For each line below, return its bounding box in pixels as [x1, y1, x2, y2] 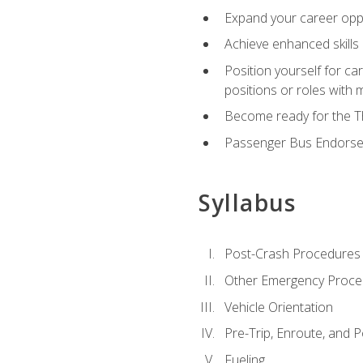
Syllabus [198, 187, 297, 219]
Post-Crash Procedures [224, 245, 361, 263]
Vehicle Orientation [224, 297, 333, 316]
